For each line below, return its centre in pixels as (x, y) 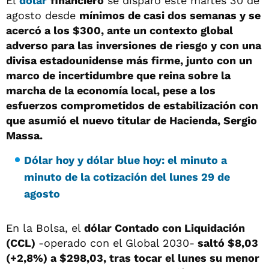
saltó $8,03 (226, 243)
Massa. (24, 135)
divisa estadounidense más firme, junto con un (129, 60)
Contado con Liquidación (178, 228)
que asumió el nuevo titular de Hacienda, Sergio (131, 120)
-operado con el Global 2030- (116, 243)
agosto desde (43, 15)
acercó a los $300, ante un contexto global (119, 30)
